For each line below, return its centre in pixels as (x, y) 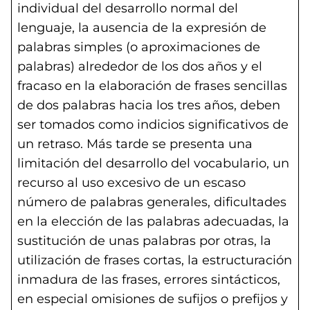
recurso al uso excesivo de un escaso (131, 183)
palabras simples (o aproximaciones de (139, 47)
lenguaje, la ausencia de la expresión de (142, 28)
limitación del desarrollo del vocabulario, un (153, 163)
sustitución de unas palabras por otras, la (144, 241)
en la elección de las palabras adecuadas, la (153, 221)
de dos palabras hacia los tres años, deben (149, 105)
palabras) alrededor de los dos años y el (140, 66)
